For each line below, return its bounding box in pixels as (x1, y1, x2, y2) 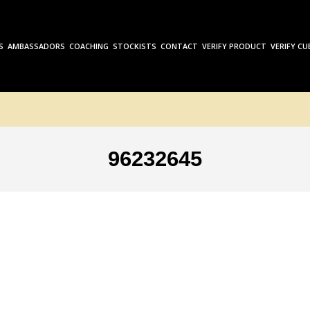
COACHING (69, 42, 109, 51)
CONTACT (161, 42, 198, 51)
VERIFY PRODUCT (202, 42, 266, 51)
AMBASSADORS (8, 42, 65, 51)
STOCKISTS (113, 42, 156, 51)
